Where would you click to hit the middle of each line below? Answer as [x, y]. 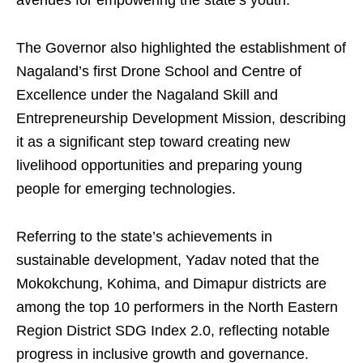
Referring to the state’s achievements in [144, 237]
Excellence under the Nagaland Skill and [147, 95]
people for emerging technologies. [126, 189]
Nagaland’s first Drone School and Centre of [159, 71]
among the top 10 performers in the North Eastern [177, 307]
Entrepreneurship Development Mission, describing [181, 118]
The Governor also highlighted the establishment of [181, 48]
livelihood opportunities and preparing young [159, 165]
